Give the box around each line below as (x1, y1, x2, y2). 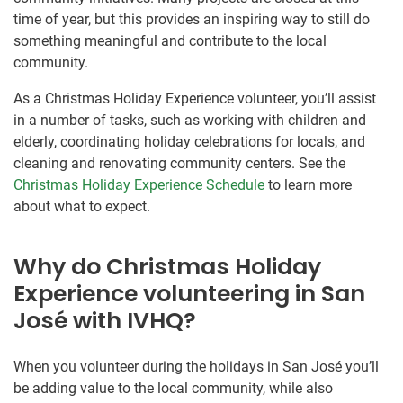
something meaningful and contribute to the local (13, 31, 327, 49)
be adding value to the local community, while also (13, 379, 333, 397)
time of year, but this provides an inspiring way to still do (13, 10, 370, 28)
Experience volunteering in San (13, 277, 365, 309)
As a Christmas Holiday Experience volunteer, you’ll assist (13, 89, 376, 107)
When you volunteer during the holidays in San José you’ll (13, 357, 379, 375)
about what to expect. (13, 197, 150, 215)
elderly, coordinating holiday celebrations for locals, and (13, 132, 365, 150)
